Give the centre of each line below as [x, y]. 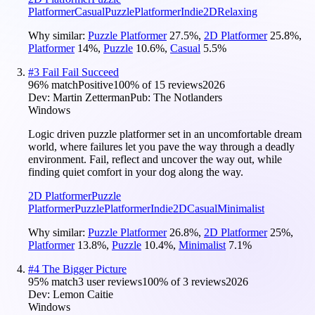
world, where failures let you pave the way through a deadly [161, 146]
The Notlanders [188, 97]
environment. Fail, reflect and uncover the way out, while [155, 159]
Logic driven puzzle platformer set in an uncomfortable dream [165, 134]
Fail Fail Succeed [81, 72]
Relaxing [237, 11]
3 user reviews [110, 281]
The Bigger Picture [84, 269]
